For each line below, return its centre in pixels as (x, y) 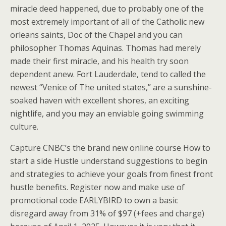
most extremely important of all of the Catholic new (107, 22)
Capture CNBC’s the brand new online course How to (110, 148)
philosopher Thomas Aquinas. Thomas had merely (105, 48)
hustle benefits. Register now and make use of (97, 187)
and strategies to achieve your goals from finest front (111, 174)
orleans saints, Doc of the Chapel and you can (96, 35)
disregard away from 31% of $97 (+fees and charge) (107, 213)
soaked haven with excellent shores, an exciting (100, 100)
